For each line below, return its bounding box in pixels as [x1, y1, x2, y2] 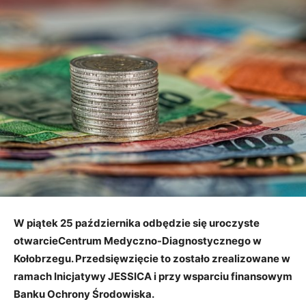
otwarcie [14, 234, 58, 247]
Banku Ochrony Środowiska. [14, 287, 154, 301]
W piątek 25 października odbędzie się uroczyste [14, 216, 260, 229]
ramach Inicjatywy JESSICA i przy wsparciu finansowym [14, 269, 292, 283]
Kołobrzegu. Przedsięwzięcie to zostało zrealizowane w [14, 251, 290, 265]
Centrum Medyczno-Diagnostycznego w [58, 234, 262, 247]
